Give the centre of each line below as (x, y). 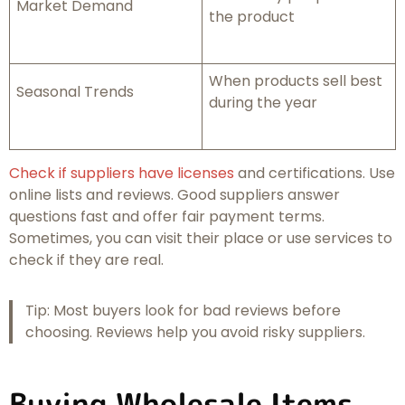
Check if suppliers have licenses (122, 174)
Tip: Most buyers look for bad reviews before (183, 311)
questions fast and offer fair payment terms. (167, 217)
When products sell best (296, 81)
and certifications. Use (315, 174)
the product (252, 17)
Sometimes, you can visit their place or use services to (201, 239)
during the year (263, 103)
